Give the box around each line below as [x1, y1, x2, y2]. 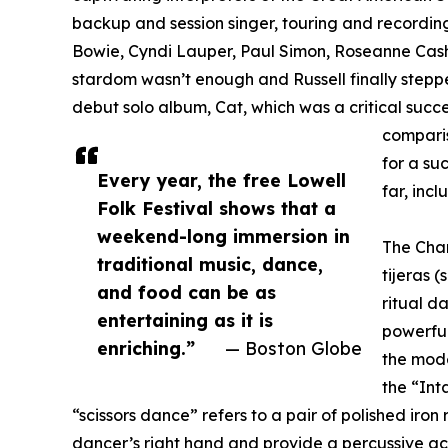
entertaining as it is [97, 309, 273, 332]
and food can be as [97, 281, 276, 304]
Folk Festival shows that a [97, 197, 336, 220]
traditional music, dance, [97, 253, 323, 276]
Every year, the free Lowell [97, 169, 346, 192]
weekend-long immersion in [97, 225, 350, 248]
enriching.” [97, 337, 195, 360]
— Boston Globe [225, 337, 362, 360]
